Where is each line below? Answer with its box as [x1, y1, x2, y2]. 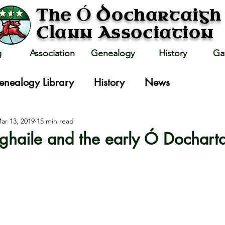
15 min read [37, 116, 74, 126]
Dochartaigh [96, 5, 222, 26]
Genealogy [90, 48, 135, 59]
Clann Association [36, 22, 214, 44]
